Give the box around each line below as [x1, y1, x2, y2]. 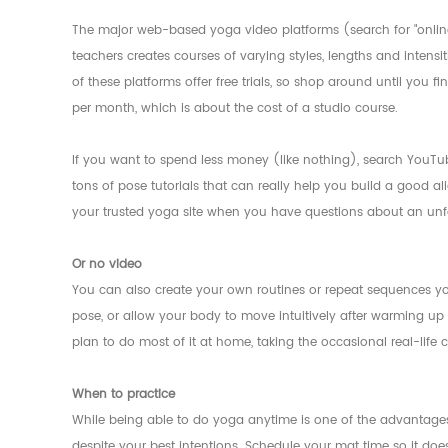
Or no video [72, 255, 142, 275]
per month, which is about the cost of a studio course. [72, 99, 398, 119]
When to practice [72, 385, 175, 405]
